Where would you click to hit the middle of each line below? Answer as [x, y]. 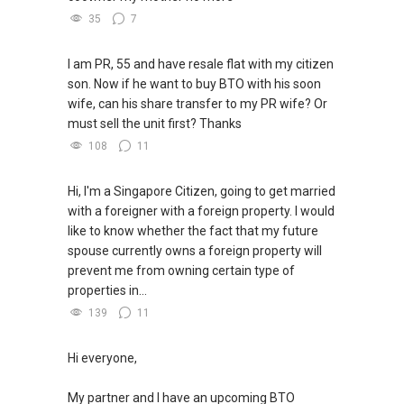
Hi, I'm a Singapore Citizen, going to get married [202, 192]
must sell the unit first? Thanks [155, 124]
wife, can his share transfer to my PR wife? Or [197, 104]
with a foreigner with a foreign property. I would [201, 211]
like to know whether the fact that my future [193, 231]
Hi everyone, [102, 358]
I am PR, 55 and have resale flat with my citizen [201, 64]
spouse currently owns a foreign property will [195, 251]
